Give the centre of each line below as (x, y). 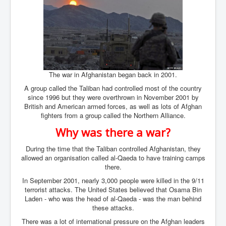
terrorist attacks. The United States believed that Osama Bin (113, 189)
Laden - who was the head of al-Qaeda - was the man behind (113, 198)
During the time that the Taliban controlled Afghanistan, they (113, 148)
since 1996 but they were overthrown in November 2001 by (113, 97)
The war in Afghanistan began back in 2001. (113, 74)
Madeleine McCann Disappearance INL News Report (109, 43)
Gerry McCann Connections (71, 57)
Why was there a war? (113, 132)
